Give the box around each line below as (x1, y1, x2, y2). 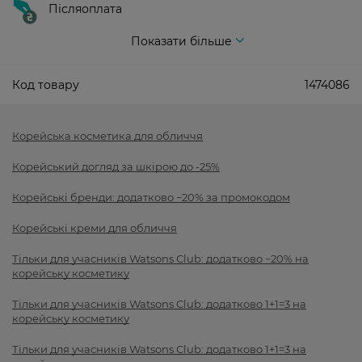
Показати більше (130, 34, 232, 49)
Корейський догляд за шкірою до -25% (12, 160, 220, 174)
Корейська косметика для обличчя (12, 129, 203, 143)
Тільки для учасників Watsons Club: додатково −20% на (12, 252, 309, 266)
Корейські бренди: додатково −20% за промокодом (12, 191, 290, 204)
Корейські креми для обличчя (12, 221, 177, 235)
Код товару (12, 78, 79, 93)
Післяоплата (48, 2, 122, 17)
